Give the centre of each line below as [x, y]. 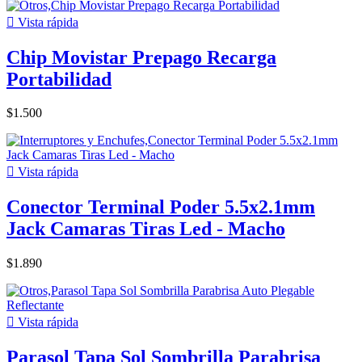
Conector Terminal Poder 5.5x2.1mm [161, 207]
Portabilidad [59, 79]
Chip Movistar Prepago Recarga [141, 57]
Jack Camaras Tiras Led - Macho [146, 229]
